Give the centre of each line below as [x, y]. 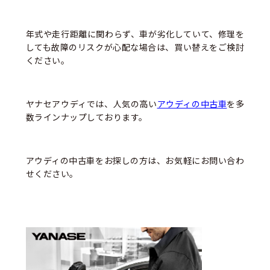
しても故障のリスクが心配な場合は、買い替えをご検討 [135, 47]
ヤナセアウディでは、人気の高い [91, 104]
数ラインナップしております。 [86, 117]
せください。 [52, 174]
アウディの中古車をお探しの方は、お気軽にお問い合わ [135, 161]
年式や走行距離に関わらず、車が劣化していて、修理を [135, 34]
